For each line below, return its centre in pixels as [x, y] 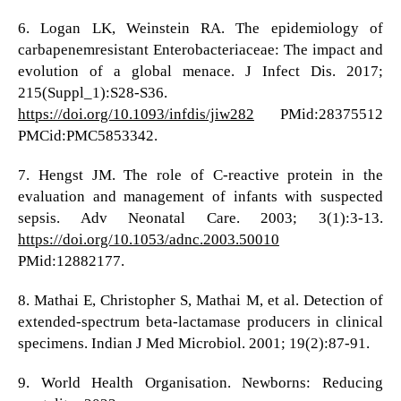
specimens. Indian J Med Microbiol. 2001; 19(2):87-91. [193, 344]
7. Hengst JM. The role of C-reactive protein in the [200, 175]
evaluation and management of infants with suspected [200, 197]
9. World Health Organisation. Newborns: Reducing [200, 383]
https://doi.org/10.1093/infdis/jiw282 [136, 115]
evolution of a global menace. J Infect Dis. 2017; [200, 72]
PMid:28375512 [319, 115]
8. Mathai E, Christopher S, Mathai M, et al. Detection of [200, 301]
